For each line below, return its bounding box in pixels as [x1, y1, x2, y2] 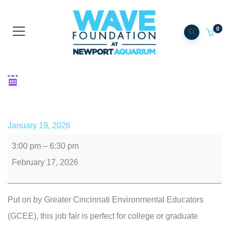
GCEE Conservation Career [18, 74, 219, 90]
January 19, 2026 [8, 121, 71, 130]
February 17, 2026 [12, 157, 78, 167]
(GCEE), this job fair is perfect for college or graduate [8, 211, 198, 220]
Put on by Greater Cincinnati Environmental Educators [8, 195, 203, 204]
